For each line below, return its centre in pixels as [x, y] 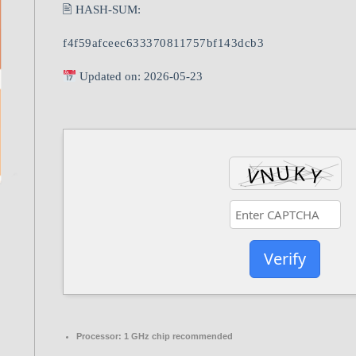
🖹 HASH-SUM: [102, 10]
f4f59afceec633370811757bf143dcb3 [163, 43]
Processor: [99, 336]
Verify [285, 259]
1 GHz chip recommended [177, 336]
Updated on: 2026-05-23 [140, 76]
